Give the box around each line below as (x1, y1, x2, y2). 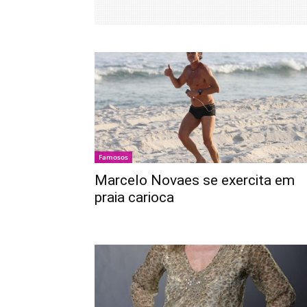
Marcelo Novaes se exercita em (95, 172, 295, 189)
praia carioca (95, 189, 174, 206)
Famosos (99, 152, 128, 162)
